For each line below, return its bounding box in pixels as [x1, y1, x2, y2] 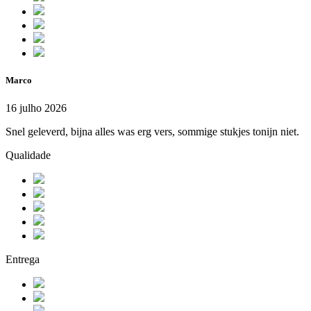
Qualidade [6, 149, 51, 161]
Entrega [6, 253, 40, 265]
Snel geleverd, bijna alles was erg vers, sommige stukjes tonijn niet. [6, 125, 299, 137]
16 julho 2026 [6, 101, 67, 114]
